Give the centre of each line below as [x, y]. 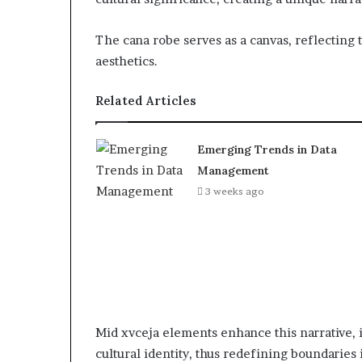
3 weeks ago [234, 191]
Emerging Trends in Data [267, 149]
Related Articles [146, 101]
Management [233, 170]
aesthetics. [126, 61]
